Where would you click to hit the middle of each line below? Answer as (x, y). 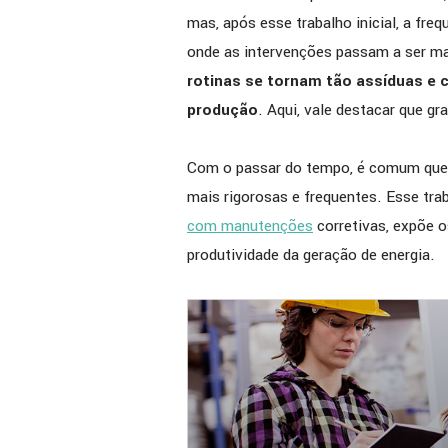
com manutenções (250, 226)
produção (222, 110)
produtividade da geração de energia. (311, 255)
